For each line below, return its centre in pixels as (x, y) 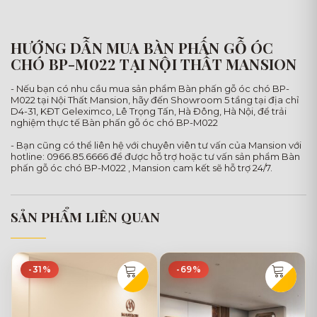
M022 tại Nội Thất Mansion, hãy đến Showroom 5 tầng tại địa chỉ (155, 100)
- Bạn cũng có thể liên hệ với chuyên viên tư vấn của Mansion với (156, 145)
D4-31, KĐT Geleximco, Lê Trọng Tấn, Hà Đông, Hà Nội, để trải (149, 111)
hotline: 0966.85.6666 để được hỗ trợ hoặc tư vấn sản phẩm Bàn (155, 157)
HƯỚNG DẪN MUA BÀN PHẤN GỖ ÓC (142, 48)
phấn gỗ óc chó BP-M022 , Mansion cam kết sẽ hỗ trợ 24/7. (142, 168)
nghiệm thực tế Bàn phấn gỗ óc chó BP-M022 (114, 123)
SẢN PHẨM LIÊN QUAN (86, 217)
